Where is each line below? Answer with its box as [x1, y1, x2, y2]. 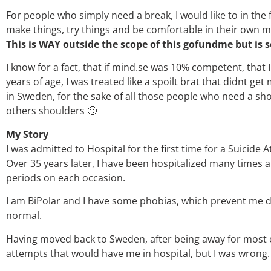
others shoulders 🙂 [6, 104, 97, 118]
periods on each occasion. [6, 171, 125, 184]
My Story [6, 127, 48, 141]
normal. [6, 209, 42, 223]
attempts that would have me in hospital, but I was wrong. [6, 246, 270, 260]
